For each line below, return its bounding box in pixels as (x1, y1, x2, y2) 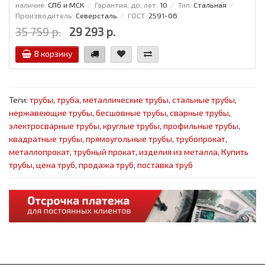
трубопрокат (176, 134, 225, 144)
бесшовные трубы (96, 108, 166, 118)
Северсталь (76, 11, 117, 21)
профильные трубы (163, 121, 238, 131)
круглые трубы (103, 121, 160, 131)
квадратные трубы (9, 134, 82, 144)
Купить (221, 147, 248, 157)
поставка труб (137, 160, 193, 170)
